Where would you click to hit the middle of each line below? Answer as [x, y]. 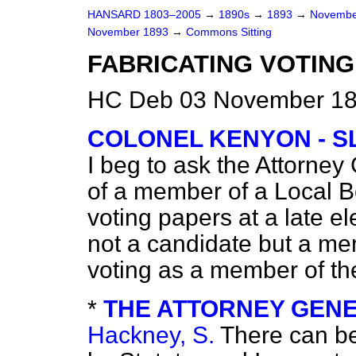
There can [277, 335]
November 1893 [130, 32]
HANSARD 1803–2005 [144, 15]
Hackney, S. [151, 335]
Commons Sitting [229, 32]
